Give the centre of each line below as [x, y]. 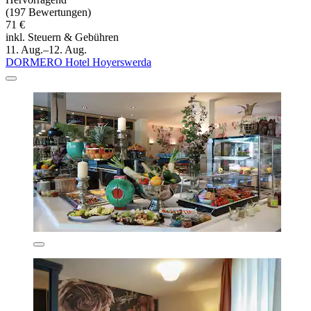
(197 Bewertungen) [48, 12]
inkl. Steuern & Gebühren [62, 37]
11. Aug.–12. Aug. [46, 50]
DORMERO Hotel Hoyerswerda [78, 62]
